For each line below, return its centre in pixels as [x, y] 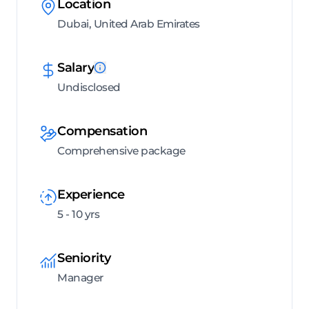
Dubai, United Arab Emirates [129, 23]
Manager [80, 277]
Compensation [102, 131]
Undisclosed [89, 87]
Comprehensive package [121, 150]
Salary [76, 67]
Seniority [84, 258]
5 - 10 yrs [78, 214]
